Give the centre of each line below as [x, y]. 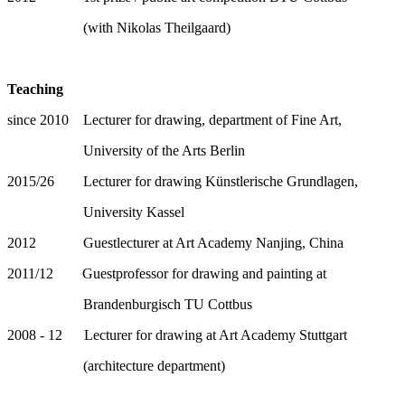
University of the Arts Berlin [126, 150]
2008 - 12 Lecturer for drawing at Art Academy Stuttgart [177, 334]
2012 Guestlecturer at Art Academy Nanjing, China [175, 242]
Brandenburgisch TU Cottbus [130, 304]
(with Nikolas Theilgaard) [119, 27]
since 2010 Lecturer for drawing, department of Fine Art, [174, 119]
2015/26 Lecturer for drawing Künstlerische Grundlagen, [183, 181]
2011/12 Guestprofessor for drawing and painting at [167, 273]
